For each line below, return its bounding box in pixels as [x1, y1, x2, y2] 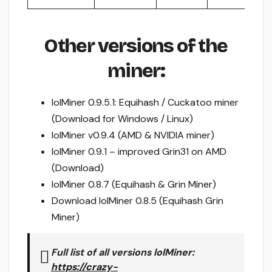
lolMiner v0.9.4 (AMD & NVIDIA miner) [52, 128, 214, 141]
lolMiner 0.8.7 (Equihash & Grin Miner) [52, 177, 216, 191]
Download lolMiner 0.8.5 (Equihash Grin [52, 194, 223, 207]
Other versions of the [44, 33, 228, 58]
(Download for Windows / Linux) [52, 112, 193, 125]
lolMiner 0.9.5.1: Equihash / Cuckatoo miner [52, 95, 239, 109]
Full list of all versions [51, 245, 154, 259]
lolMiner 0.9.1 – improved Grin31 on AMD [52, 144, 226, 158]
